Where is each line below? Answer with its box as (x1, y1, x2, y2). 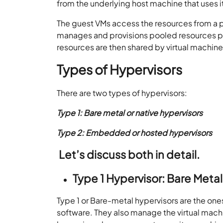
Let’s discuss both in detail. (57, 147, 202, 161)
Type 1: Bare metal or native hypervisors (57, 107, 205, 118)
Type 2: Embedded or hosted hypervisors (57, 127, 214, 138)
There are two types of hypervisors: (57, 87, 189, 98)
